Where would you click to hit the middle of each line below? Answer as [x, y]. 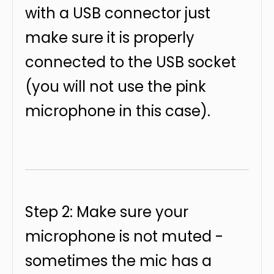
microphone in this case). [118, 111]
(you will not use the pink [116, 87]
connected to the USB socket [131, 62]
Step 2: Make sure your [107, 212]
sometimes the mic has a [118, 261]
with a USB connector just [118, 13]
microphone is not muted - [124, 236]
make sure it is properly [110, 38]
